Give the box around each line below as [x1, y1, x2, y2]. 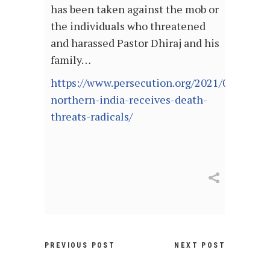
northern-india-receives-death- [51, 92, 207, 107]
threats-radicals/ [51, 109, 133, 124]
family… [51, 52, 91, 67]
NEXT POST [174, 241, 225, 250]
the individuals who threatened [51, 19, 206, 34]
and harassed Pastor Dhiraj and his [51, 36, 219, 51]
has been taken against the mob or [51, 2, 219, 17]
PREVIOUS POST [45, 241, 116, 250]
